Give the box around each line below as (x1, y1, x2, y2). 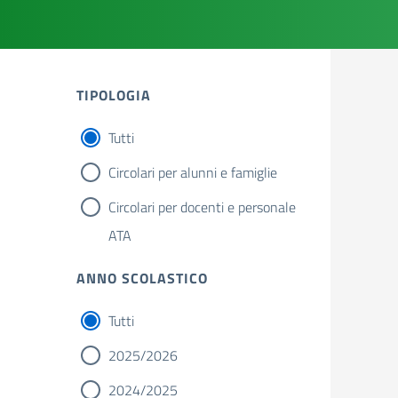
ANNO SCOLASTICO (76, 267, 208, 289)
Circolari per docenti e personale (108, 196, 296, 218)
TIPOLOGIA (76, 84, 151, 106)
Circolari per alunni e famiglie (108, 162, 277, 183)
